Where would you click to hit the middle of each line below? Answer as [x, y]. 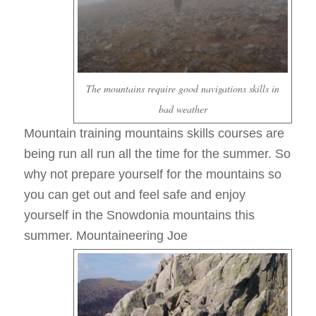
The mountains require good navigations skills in [183, 89]
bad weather [183, 109]
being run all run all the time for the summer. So [157, 154]
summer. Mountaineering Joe [105, 236]
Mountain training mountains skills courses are [154, 134]
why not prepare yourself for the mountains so [152, 175]
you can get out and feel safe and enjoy [134, 195]
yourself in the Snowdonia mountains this [139, 215]
